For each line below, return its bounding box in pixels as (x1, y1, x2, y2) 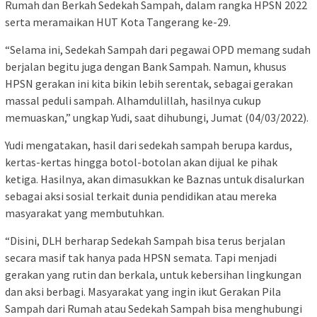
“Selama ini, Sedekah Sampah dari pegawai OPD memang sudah (5, 42, 311, 57)
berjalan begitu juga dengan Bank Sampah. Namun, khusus (5, 59, 287, 74)
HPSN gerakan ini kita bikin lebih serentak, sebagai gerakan (5, 76, 293, 91)
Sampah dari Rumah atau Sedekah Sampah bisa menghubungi (5, 301, 302, 316)
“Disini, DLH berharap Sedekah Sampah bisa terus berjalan (5, 233, 285, 248)
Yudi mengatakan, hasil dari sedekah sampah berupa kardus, (5, 137, 292, 152)
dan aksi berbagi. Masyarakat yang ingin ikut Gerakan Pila (5, 284, 281, 299)
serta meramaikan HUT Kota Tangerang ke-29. (5, 14, 231, 29)
